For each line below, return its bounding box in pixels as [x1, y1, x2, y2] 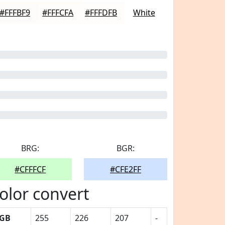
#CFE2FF [110, 164, 142, 175]
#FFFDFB [84, 7, 117, 18]
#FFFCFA [42, 7, 74, 18]
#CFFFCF [15, 164, 46, 175]
